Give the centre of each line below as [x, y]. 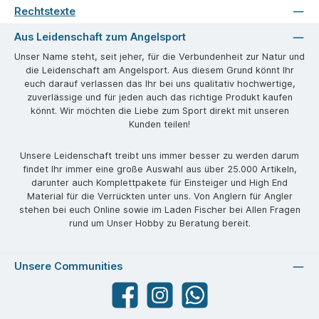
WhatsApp [201, 300]
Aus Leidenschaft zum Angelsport [100, 37]
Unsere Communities [68, 266]
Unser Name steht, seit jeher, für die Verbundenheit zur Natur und [159, 56]
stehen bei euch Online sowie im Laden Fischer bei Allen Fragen [159, 210]
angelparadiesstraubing [195, 300]
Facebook [130, 300]
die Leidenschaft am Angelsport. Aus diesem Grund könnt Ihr [159, 70]
